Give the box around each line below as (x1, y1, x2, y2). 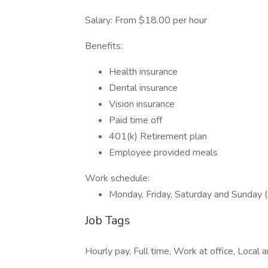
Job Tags (85, 212, 130, 229)
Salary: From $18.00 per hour (85, 14, 207, 27)
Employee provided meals (109, 146, 218, 159)
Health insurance (109, 65, 178, 78)
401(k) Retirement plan (109, 130, 207, 143)
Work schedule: (85, 172, 150, 185)
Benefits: (85, 39, 123, 53)
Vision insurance (109, 98, 175, 111)
